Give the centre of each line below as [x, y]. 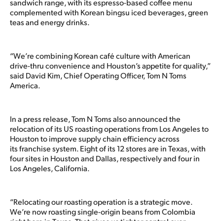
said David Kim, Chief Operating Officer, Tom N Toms [98, 75]
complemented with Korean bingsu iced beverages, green [109, 12]
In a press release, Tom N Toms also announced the [95, 118]
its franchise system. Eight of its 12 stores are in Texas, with [108, 148]
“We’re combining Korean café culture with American [100, 55]
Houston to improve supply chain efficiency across [95, 138]
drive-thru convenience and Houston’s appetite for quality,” [110, 65]
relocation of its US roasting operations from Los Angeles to [109, 128]
